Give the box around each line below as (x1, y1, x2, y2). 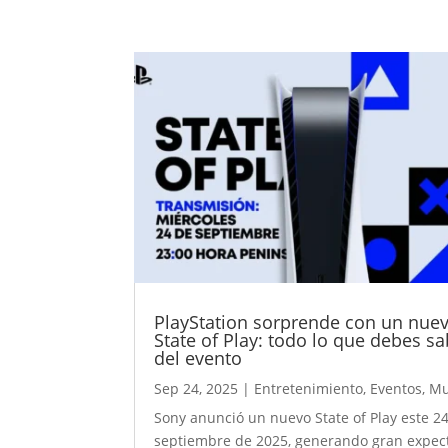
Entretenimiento (254, 379, 364, 399)
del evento (154, 346, 243, 371)
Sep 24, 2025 (154, 379, 239, 399)
